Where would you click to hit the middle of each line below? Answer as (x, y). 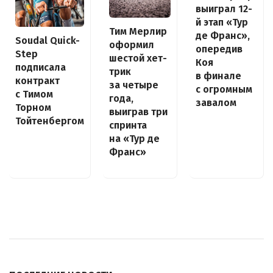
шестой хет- (138, 58)
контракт (37, 80)
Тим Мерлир (138, 31)
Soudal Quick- (48, 40)
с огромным (224, 89)
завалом (216, 102)
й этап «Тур (222, 22)
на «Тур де (134, 138)
